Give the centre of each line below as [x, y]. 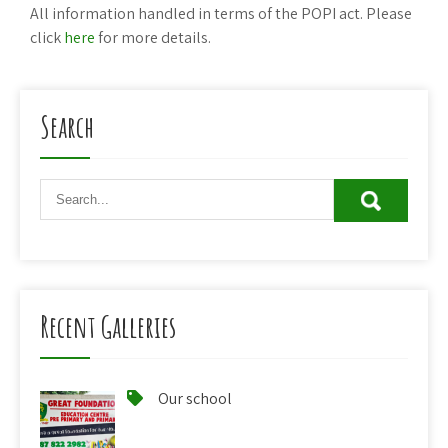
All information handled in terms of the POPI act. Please [221, 13]
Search [67, 126]
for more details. [153, 37]
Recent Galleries [108, 326]
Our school [195, 398]
